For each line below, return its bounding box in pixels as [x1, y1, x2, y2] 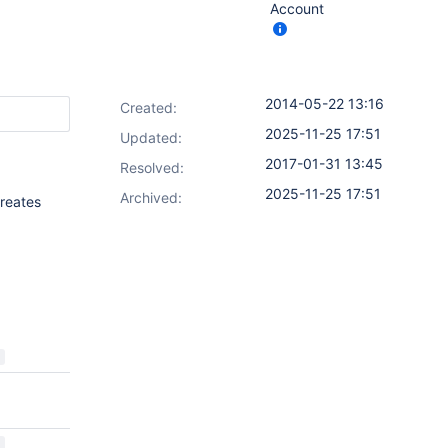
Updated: [120, 129, 182, 146]
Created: [120, 99, 177, 116]
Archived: [120, 189, 182, 206]
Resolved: [120, 159, 184, 176]
